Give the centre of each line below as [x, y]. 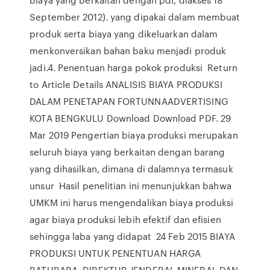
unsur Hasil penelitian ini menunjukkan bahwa [130, 186]
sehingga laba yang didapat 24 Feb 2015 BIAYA [132, 236]
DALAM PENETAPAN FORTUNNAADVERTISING [129, 101]
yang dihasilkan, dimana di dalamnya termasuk [131, 169]
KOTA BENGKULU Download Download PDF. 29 [130, 118]
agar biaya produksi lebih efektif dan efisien [125, 219]
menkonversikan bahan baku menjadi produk [128, 51]
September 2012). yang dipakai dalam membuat [135, 17]
